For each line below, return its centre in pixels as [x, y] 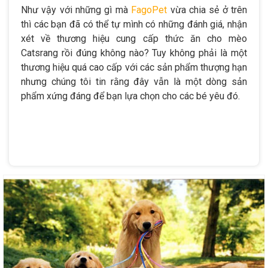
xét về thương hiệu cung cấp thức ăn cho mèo [134, 38]
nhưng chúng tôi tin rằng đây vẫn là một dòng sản [134, 81]
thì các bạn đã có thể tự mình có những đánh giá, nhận [134, 24]
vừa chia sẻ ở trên [207, 10]
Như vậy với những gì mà [76, 10]
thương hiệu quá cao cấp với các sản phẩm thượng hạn [134, 67]
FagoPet [149, 10]
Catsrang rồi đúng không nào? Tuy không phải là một [134, 53]
